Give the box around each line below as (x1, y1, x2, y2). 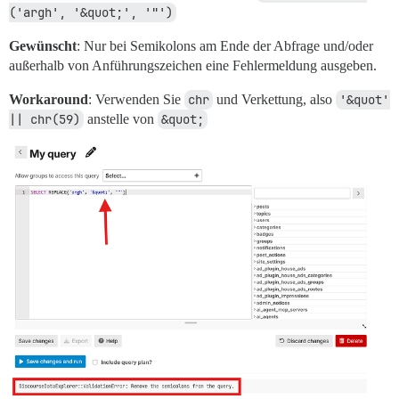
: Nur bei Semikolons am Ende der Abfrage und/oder (77, 38, 373, 54)
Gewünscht (9, 38, 77, 54)
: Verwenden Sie (88, 92, 184, 108)
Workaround (9, 92, 88, 108)
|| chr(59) (9, 111, 80, 128)
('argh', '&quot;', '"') (9, 4, 173, 21)
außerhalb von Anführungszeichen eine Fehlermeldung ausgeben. (9, 58, 377, 74)
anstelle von (84, 111, 158, 127)
